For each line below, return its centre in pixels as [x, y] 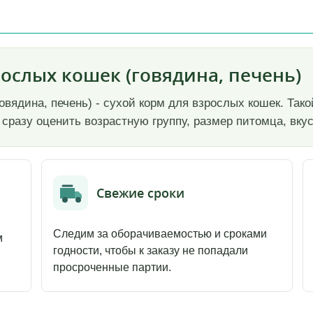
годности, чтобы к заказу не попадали [150, 251]
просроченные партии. [112, 268]
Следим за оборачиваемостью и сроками [160, 234]
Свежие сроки [140, 192]
